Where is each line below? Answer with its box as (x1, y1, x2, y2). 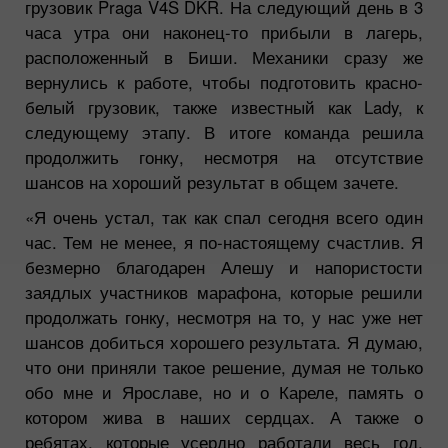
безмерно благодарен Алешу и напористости (25, 254, 423, 279)
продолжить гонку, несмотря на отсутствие (25, 144, 423, 169)
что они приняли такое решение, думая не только (25, 354, 423, 379)
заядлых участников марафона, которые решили (25, 279, 423, 304)
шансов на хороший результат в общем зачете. (25, 169, 399, 194)
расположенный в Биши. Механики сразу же (25, 44, 423, 69)
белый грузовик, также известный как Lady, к (25, 94, 423, 119)
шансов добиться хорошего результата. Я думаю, (25, 329, 423, 354)
